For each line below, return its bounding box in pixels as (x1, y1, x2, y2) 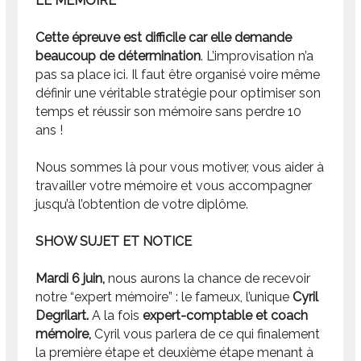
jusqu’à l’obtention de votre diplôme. (35, 196, 252, 212)
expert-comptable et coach (143, 307, 309, 323)
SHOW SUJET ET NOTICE (35, 233, 193, 249)
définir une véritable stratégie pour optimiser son (35, 85, 322, 101)
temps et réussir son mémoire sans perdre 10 (35, 103, 302, 119)
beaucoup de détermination (35, 48, 201, 64)
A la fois (89, 307, 143, 323)
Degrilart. (35, 307, 89, 323)
